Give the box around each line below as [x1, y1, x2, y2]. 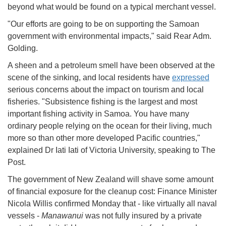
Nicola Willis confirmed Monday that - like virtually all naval [8, 199, 217, 208]
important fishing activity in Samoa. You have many [8, 109, 189, 119]
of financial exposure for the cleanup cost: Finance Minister [8, 187, 217, 196]
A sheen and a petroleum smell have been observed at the [8, 61, 215, 70]
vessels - [8, 211, 41, 220]
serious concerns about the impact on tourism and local [8, 85, 204, 94]
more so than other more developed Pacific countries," [8, 134, 200, 143]
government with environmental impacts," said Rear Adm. [8, 32, 211, 41]
